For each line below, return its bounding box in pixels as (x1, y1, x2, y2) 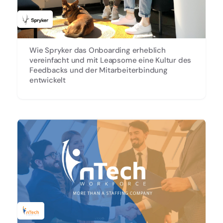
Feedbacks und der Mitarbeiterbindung (29, 65, 168, 75)
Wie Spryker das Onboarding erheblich (29, 45, 166, 55)
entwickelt (29, 75, 66, 85)
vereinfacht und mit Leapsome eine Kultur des (29, 55, 192, 65)
